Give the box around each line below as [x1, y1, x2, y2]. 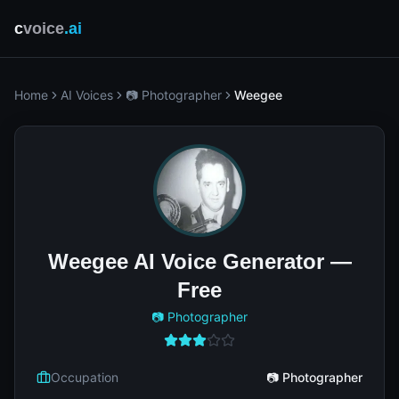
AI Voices [61, 87, 113, 102]
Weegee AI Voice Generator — [47, 249, 352, 273]
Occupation [51, 370, 118, 385]
